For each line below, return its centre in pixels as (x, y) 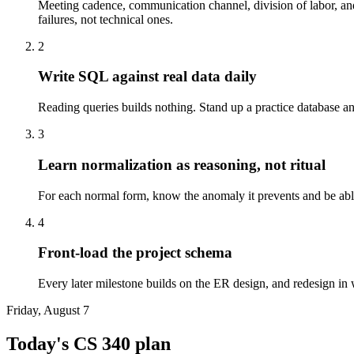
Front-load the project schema (135, 253)
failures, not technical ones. (105, 19)
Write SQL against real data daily (147, 77)
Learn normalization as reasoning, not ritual (182, 164)
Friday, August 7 (48, 310)
